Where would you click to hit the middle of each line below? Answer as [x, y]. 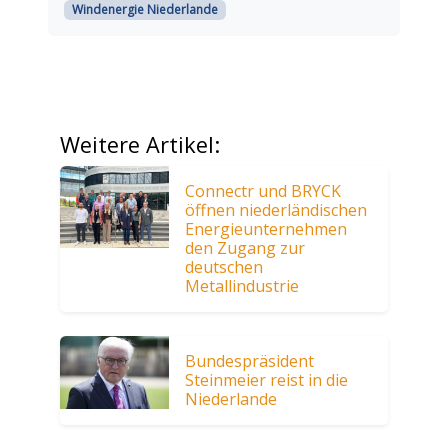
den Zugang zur [245, 248]
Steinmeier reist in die [267, 380]
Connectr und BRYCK [263, 191]
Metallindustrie [242, 286]
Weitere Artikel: [140, 145]
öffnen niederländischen [276, 210]
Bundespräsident [250, 361]
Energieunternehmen [266, 229]
